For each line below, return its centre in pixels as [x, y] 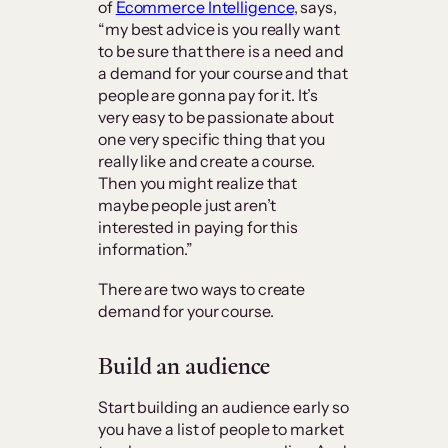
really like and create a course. [206, 161]
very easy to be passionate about [216, 117]
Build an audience [184, 366]
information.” [145, 249]
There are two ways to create [202, 289]
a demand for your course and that [223, 73]
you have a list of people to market [221, 429]
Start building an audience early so [223, 407]
